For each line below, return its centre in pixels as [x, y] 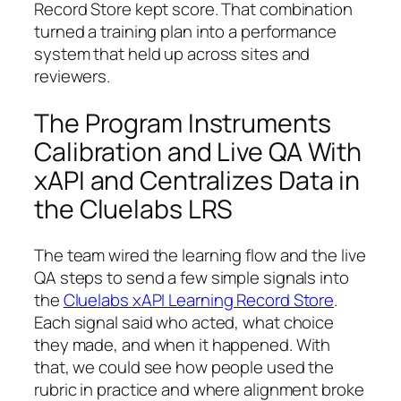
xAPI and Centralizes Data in [197, 180]
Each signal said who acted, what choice [184, 323]
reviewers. [73, 76]
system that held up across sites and [172, 53]
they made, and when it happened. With [183, 345]
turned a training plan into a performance [185, 31]
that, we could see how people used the [184, 367]
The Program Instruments [183, 123]
